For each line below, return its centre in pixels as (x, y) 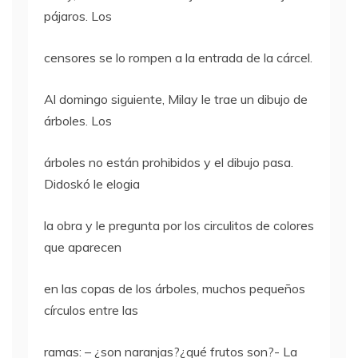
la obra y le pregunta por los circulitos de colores (179, 225)
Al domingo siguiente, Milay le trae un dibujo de (176, 99)
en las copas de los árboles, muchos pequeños (175, 288)
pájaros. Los (78, 16)
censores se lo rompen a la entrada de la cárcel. (178, 57)
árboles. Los (78, 120)
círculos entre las (91, 310)
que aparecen (83, 247)
